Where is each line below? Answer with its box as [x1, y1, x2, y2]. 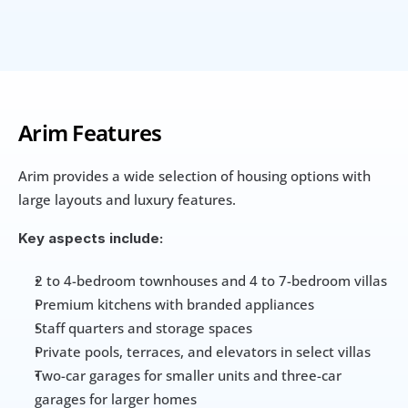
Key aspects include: [18, 229, 163, 247]
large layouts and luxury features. [18, 189, 240, 209]
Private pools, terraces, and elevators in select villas [35, 342, 371, 361]
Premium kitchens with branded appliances [35, 294, 314, 313]
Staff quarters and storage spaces [35, 318, 252, 337]
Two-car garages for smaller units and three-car [35, 365, 342, 384]
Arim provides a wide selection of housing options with [18, 166, 371, 185]
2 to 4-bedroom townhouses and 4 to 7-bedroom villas [35, 270, 387, 290]
